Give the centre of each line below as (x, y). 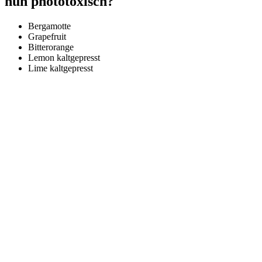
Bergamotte (49, 26)
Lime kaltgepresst (61, 68)
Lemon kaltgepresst (64, 58)
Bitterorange (51, 47)
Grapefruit (47, 37)
